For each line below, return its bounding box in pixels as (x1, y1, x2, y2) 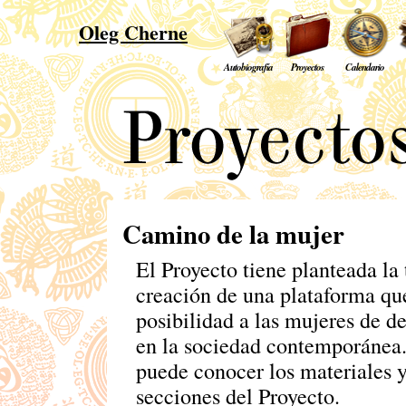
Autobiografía (224, 60, 273, 74)
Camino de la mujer (121, 215, 344, 253)
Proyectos (291, 60, 324, 74)
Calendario (344, 60, 384, 74)
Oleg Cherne (79, 17, 188, 47)
